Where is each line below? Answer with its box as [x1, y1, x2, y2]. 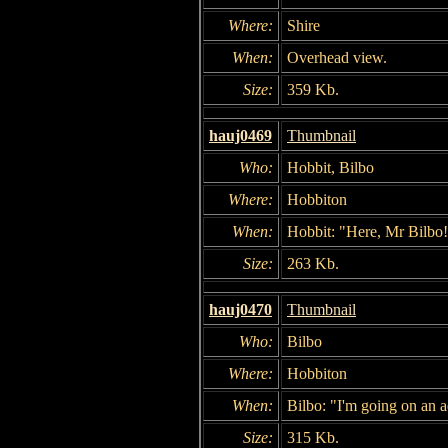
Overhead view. [287, 48, 387, 66]
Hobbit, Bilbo [287, 158, 374, 176]
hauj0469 [209, 126, 272, 144]
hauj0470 [209, 300, 272, 318]
